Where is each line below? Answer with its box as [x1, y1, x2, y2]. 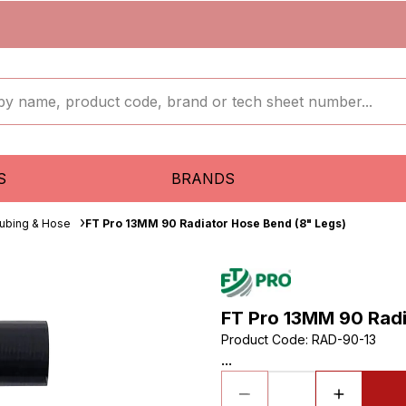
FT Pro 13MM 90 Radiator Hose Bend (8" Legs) [85, 217, 346, 230]
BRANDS [170, 169, 235, 188]
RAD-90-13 [312, 332, 376, 347]
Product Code [221, 332, 305, 347]
